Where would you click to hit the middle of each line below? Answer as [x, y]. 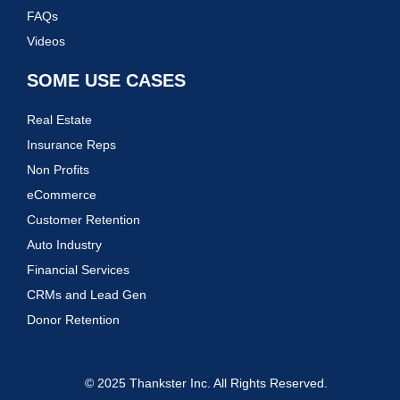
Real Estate [59, 119]
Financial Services [78, 269]
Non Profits [58, 169]
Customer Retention [83, 219]
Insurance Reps [71, 144]
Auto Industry [64, 244]
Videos [46, 41]
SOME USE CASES [106, 80]
